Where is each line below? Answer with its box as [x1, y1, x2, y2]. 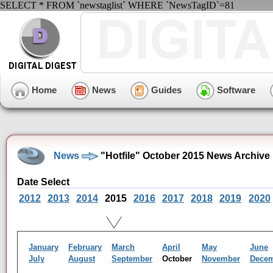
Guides [149, 84, 182, 95]
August [68, 254, 95, 263]
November [202, 254, 240, 263]
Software [214, 84, 255, 95]
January [29, 243, 58, 252]
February [68, 243, 102, 252]
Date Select [17, 177, 69, 187]
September [112, 254, 152, 263]
